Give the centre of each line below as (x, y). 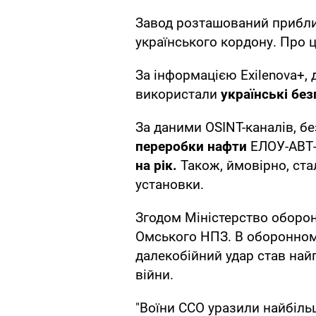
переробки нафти (193, 147)
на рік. (156, 166)
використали (178, 95)
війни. (154, 275)
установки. (170, 185)
